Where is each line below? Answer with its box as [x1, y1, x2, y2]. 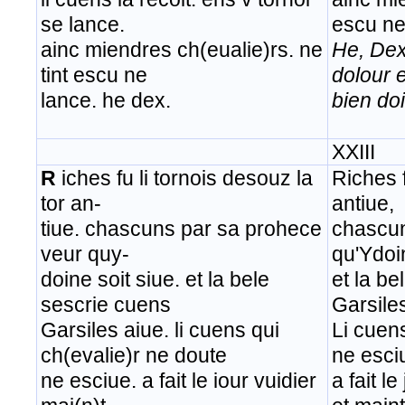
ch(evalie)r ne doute [41, 344, 227, 368]
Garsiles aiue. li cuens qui [41, 318, 279, 343]
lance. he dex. [41, 89, 176, 113]
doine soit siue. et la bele [41, 268, 269, 292]
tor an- [41, 192, 101, 216]
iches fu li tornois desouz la [56, 166, 313, 191]
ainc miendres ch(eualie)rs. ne [41, 38, 323, 62]
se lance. [41, 13, 125, 37]
